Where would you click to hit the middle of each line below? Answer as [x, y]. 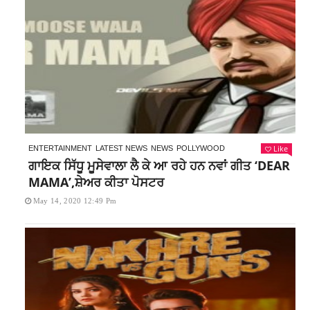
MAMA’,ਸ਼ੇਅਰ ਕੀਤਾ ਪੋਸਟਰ [96, 182]
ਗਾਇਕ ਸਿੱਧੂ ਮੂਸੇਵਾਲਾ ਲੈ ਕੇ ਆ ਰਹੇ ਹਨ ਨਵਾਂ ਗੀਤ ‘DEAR [159, 165]
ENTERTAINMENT [60, 148]
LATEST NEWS [121, 148]
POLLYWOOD [200, 148]
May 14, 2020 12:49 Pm [75, 201]
